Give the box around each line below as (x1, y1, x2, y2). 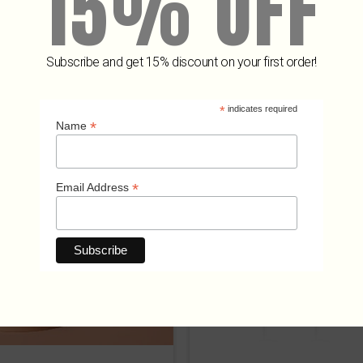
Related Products (81, 70, 282, 105)
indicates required (224, 104, 297, 114)
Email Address (56, 180, 132, 194)
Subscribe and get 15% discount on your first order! (45, 53, 318, 70)
